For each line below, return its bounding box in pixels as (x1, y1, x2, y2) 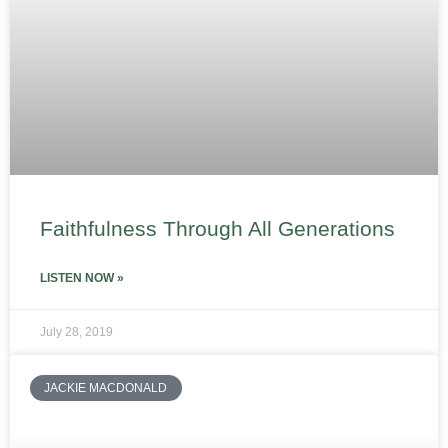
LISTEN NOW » (40, 271, 124, 285)
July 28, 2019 (40, 325, 113, 339)
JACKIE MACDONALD (44, 381, 168, 396)
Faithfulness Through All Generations (40, 217, 395, 240)
